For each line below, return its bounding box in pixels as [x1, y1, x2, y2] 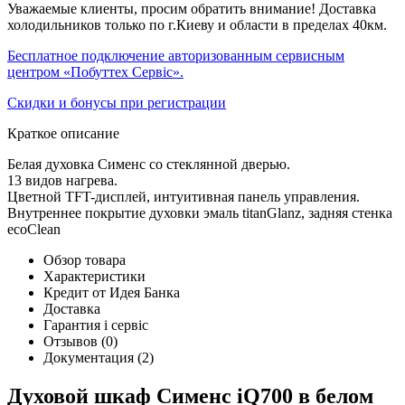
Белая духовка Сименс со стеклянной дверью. [7, 155, 290, 172]
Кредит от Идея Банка [43, 284, 180, 300]
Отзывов [43, 333, 101, 349]
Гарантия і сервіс [43, 316, 148, 333]
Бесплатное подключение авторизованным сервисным [7, 47, 344, 63]
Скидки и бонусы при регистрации [7, 94, 226, 110]
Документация [43, 349, 137, 365]
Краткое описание [7, 125, 119, 141]
